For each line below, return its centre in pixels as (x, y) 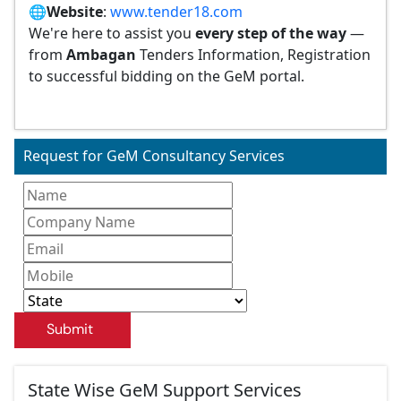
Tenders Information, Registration (253, 55)
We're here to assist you (112, 33)
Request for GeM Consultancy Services (154, 156)
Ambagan (101, 55)
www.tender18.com (176, 12)
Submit (70, 329)
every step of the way (271, 33)
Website (75, 12)
